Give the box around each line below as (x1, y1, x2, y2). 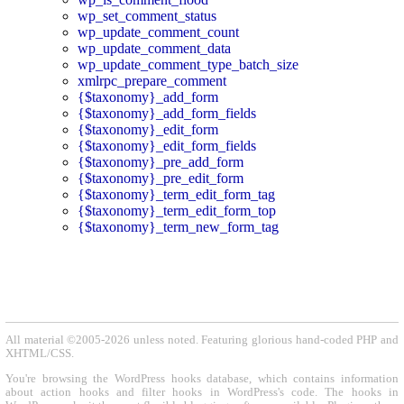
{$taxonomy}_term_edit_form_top (78, 202, 276, 218)
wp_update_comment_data (78, 40, 231, 56)
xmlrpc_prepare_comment (78, 72, 226, 88)
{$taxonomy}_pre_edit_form (78, 170, 243, 186)
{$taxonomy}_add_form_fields (78, 105, 256, 121)
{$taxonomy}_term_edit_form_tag (78, 186, 275, 202)
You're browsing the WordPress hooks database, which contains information (5, 372, 399, 386)
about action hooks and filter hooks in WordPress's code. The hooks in (5, 386, 399, 399)
